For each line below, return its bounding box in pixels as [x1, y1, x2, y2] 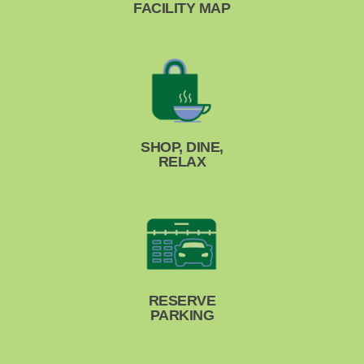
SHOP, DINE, [141, 139, 223, 155]
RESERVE [148, 292, 216, 309]
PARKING [149, 307, 214, 323]
